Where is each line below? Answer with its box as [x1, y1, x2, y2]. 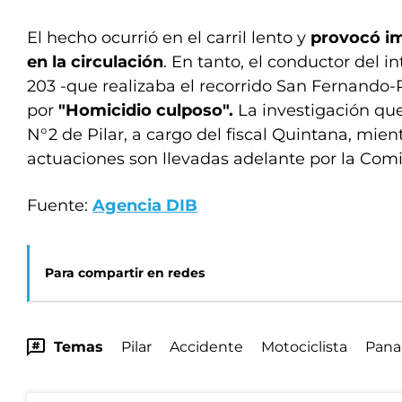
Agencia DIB [92, 195, 197, 215]
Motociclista [261, 337, 347, 355]
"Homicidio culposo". [58, 100, 233, 120]
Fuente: [27, 195, 92, 215]
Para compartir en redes [45, 264, 205, 281]
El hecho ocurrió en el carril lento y [27, 27, 306, 48]
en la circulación [27, 51, 163, 72]
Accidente [170, 337, 243, 355]
